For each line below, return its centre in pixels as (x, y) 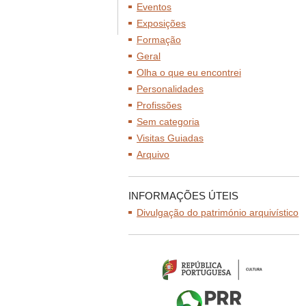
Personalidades (170, 89)
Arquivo (153, 154)
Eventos (154, 7)
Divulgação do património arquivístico (218, 212)
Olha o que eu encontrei (189, 72)
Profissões (159, 105)
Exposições (161, 23)
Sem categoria (168, 122)
